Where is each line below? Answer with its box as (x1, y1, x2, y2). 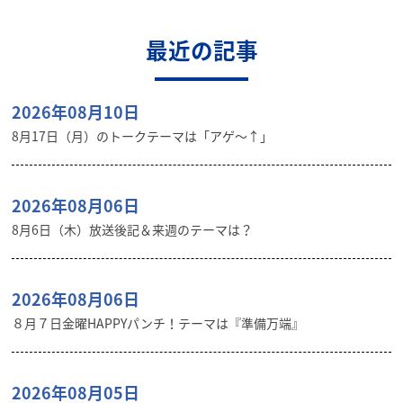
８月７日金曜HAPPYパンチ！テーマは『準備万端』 (12, 314, 305, 333)
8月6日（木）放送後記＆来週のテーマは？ (12, 220, 254, 239)
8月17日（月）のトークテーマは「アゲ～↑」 (12, 127, 273, 146)
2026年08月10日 (12, 100, 140, 125)
